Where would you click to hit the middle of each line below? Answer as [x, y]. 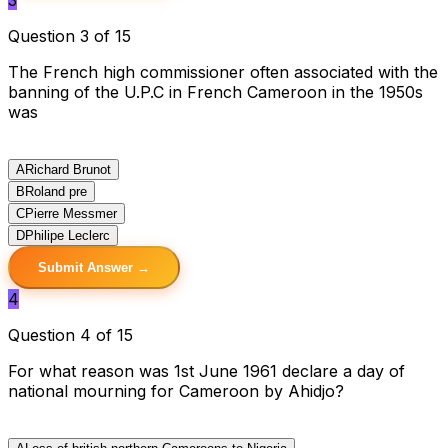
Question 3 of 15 [69, 35]
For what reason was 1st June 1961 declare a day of [206, 370]
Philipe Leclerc [67, 235]
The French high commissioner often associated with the [223, 71]
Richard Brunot [68, 169]
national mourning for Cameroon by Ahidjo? [176, 390]
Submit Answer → [94, 267]
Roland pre [56, 191]
